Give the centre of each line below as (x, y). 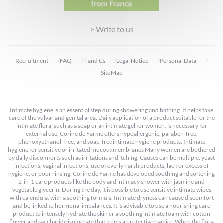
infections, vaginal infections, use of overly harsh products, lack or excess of (111, 165)
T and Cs (94, 60)
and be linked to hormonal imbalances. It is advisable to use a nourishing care (111, 205)
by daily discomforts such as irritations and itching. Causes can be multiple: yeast (111, 157)
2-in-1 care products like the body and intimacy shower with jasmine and (111, 181)
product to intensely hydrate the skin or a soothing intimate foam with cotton (111, 213)
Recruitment (32, 60)
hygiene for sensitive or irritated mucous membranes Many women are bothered (111, 149)
